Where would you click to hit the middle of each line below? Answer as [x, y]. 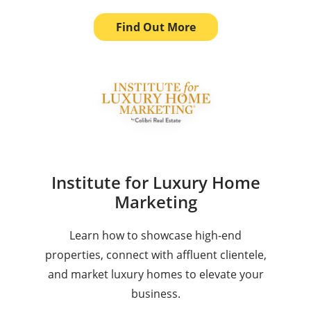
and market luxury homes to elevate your [155, 274]
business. [155, 293]
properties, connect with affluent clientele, [155, 254]
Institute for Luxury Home [155, 182]
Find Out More [155, 27]
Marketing [155, 201]
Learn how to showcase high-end [155, 235]
